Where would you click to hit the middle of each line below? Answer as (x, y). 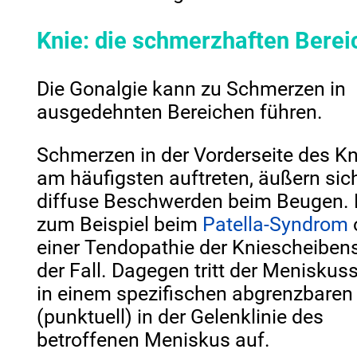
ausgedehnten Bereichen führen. (180, 112)
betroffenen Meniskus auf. (154, 340)
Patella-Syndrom (276, 225)
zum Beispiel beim (120, 225)
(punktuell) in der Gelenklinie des (180, 317)
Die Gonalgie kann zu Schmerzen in (192, 89)
